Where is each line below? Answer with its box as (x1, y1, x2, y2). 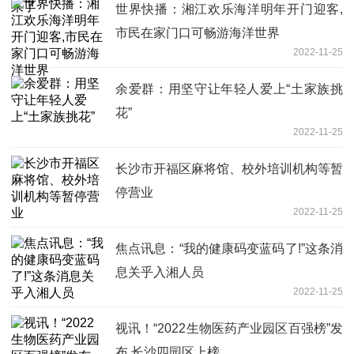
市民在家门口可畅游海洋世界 (115, 25, 280, 40)
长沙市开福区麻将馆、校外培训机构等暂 (115, 161, 343, 175)
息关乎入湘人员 (115, 265, 204, 279)
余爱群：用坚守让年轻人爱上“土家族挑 (115, 81, 343, 96)
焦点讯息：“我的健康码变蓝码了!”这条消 (115, 241, 343, 255)
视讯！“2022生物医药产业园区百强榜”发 (115, 321, 343, 335)
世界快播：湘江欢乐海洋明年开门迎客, (115, 2, 343, 16)
